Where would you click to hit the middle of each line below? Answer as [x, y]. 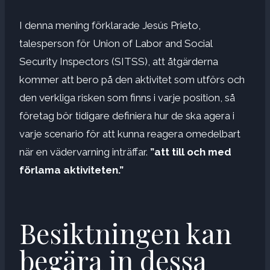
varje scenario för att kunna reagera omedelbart [130, 133]
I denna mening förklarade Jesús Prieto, [110, 25]
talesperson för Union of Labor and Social [116, 43]
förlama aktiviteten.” [71, 170]
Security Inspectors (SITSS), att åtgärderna [119, 61]
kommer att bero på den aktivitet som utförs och [132, 79]
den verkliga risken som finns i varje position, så [127, 97]
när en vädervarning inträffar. [85, 152]
